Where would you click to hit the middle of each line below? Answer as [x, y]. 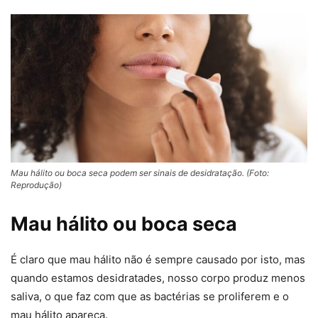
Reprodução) [36, 185]
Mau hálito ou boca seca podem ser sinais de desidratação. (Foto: [140, 172]
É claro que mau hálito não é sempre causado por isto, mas [158, 259]
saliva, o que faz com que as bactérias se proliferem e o [150, 296]
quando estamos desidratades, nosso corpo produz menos [158, 278]
